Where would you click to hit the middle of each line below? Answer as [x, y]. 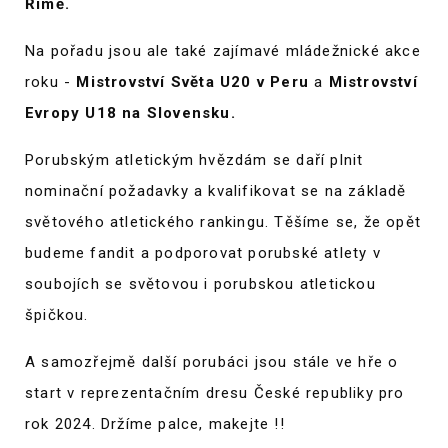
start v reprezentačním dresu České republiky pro [215, 393]
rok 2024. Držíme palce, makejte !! [155, 424]
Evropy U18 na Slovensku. [130, 113]
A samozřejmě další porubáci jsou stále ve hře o [212, 362]
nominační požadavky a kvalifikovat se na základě [216, 191]
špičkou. [57, 315]
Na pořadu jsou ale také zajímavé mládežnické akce [223, 51]
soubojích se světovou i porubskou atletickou [200, 284]
